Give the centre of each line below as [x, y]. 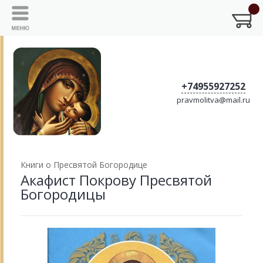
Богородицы [63, 194]
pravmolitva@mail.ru [213, 100]
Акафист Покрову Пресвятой [116, 180]
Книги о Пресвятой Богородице [84, 165]
